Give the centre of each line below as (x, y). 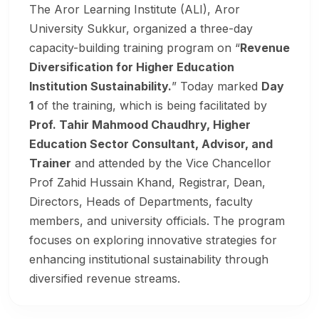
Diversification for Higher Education (132, 67)
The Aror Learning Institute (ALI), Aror (135, 10)
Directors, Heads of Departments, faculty (141, 202)
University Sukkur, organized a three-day (141, 29)
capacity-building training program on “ (135, 48)
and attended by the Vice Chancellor (171, 163)
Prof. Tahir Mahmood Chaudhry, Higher (140, 125)
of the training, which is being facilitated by (150, 106)
